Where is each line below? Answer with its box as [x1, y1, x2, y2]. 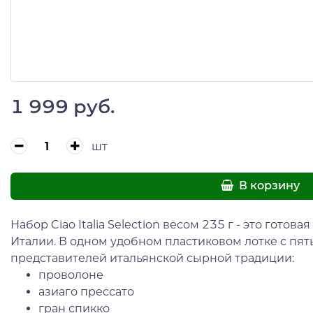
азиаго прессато [38, 284, 134, 298]
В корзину [236, 179, 300, 193]
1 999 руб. [10, 94, 115, 118]
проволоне [38, 268, 103, 282]
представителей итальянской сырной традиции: [10, 251, 294, 265]
